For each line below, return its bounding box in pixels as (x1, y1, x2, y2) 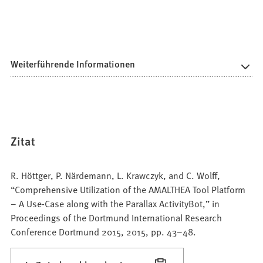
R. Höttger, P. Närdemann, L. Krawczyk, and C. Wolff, (11, 168, 221, 182)
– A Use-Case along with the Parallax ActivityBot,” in (11, 197, 220, 210)
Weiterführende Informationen (11, 56, 136, 70)
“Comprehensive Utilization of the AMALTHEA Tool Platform (11, 183, 246, 196)
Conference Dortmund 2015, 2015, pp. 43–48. (11, 225, 197, 238)
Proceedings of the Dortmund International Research (11, 211, 222, 224)
